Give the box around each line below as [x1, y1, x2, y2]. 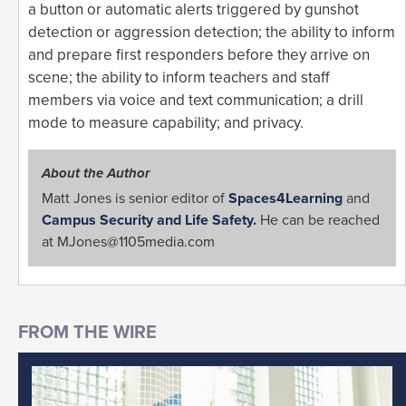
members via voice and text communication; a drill [28, 90, 363, 110]
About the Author [42, 164, 150, 181]
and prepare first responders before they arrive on [28, 44, 370, 64]
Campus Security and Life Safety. [42, 210, 256, 229]
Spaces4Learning [228, 188, 343, 208]
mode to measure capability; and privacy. [28, 112, 304, 132]
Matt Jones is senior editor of [42, 188, 228, 208]
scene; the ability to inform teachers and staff [28, 67, 330, 87]
